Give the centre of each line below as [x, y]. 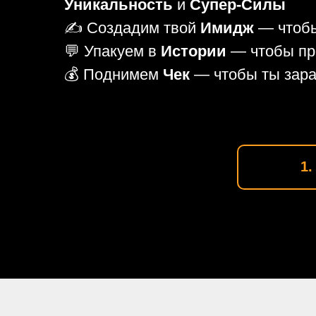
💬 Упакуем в [113, 51]
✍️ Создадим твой [132, 28]
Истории [194, 51]
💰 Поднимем [114, 74]
